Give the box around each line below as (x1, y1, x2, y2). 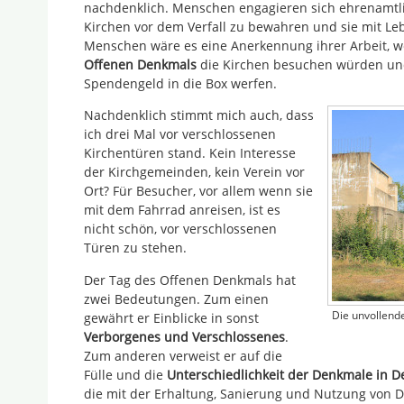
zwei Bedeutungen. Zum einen (84, 289, 269, 308)
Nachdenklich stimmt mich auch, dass (84, 106, 314, 124)
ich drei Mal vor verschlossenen (84, 125, 276, 143)
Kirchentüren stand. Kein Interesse (84, 144, 296, 162)
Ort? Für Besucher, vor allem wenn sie (84, 182, 313, 200)
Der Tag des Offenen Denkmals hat (84, 271, 296, 289)
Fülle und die (84, 365, 167, 383)
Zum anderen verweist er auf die (84, 346, 282, 364)
